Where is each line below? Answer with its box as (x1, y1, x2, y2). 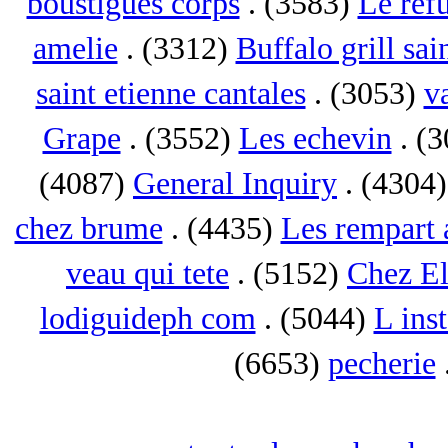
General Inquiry (133, 166, 337, 201)
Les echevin (238, 121, 392, 156)
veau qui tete (66, 256, 229, 291)
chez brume (14, 211, 163, 246)
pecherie (327, 346, 436, 381)
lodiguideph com (39, 301, 256, 336)
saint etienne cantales (35, 76, 306, 111)
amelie (32, 31, 118, 66)
